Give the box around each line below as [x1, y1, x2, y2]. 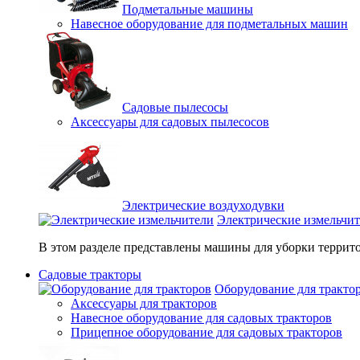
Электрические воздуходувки [122, 198, 284, 212]
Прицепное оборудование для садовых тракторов [71, 325, 342, 339]
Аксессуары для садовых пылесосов [71, 115, 269, 129]
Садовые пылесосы [122, 100, 228, 114]
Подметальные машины [122, 2, 253, 16]
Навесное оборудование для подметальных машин [71, 17, 348, 31]
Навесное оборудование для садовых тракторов [71, 311, 332, 325]
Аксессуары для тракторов [71, 297, 217, 310]
